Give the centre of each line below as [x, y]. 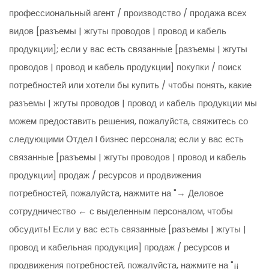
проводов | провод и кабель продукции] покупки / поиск [125, 67]
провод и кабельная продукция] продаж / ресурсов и [119, 247]
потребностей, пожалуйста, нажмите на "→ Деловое [116, 193]
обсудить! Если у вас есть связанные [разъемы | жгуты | [128, 229]
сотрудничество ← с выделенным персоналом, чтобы [121, 211]
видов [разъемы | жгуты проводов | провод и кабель [118, 31]
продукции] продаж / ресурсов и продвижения [105, 175]
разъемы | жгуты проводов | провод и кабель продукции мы [133, 103]
